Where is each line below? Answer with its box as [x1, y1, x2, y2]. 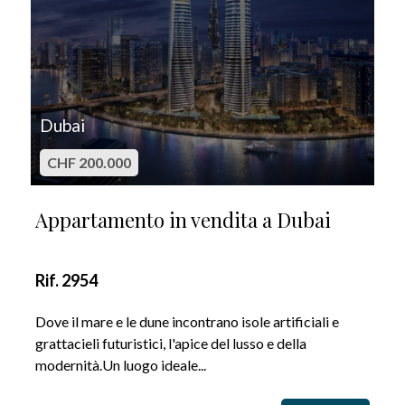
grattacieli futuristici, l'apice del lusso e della [35, 334, 306, 352]
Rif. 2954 [35, 269, 98, 290]
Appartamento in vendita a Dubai [35, 205, 331, 233]
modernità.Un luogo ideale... [35, 355, 206, 373]
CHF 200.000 [47, 153, 131, 171]
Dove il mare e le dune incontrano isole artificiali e [35, 312, 339, 330]
